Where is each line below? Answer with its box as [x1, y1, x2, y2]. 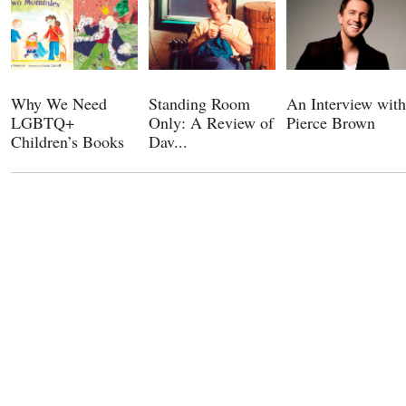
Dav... [149, 130, 188, 152]
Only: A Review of [149, 111, 274, 133]
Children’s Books [11, 130, 124, 152]
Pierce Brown [286, 111, 375, 133]
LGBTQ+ [11, 111, 74, 133]
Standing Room [149, 92, 250, 114]
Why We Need [11, 92, 107, 114]
